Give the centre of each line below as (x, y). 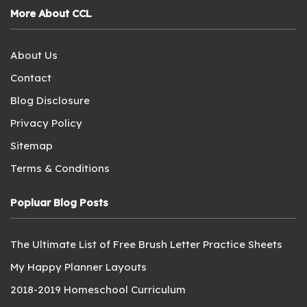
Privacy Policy (46, 123)
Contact (31, 78)
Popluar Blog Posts (59, 202)
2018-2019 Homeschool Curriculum (98, 290)
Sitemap (32, 146)
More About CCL (51, 13)
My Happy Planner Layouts (78, 267)
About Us (34, 55)
